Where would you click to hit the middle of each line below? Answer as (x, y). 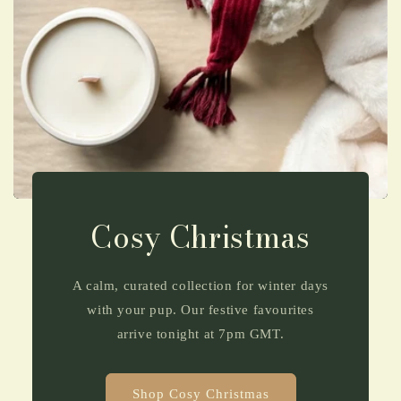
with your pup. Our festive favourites (200, 309)
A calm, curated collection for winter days (200, 285)
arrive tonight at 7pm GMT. (200, 333)
